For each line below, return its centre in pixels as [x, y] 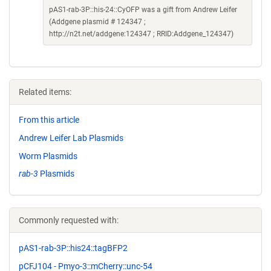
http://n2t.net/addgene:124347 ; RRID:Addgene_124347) [141, 34]
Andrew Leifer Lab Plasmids [71, 138]
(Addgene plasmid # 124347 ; [97, 22]
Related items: [45, 92]
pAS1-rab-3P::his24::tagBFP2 [73, 248]
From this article [49, 120]
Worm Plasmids [48, 156]
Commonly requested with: [69, 220]
